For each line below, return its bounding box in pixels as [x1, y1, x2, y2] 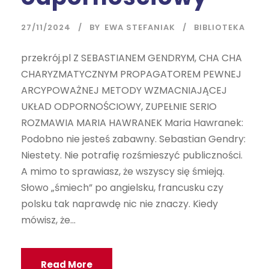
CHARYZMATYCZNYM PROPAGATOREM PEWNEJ [21, 67, 241, 81]
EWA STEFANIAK [104, 22, 175, 33]
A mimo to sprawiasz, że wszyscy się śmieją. [21, 165, 225, 178]
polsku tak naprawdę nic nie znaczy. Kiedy [21, 197, 218, 211]
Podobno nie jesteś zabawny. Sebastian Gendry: [21, 132, 246, 146]
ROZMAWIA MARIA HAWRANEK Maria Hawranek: [21, 116, 243, 130]
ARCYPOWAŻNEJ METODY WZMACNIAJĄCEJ [21, 83, 227, 97]
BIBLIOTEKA [194, 22, 245, 33]
